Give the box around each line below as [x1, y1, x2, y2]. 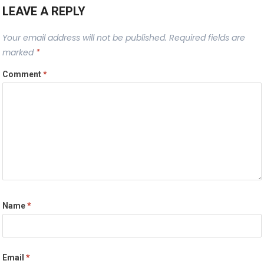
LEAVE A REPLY [2, 4, 86, 18]
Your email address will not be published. [2, 31, 167, 44]
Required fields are [169, 31, 246, 44]
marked [2, 46, 37, 58]
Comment [2, 69, 44, 79]
